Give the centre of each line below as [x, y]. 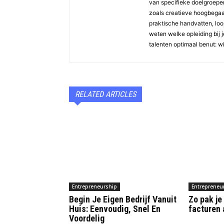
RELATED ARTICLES [105, 94]
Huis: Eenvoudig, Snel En [115, 209]
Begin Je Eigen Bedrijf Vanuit [123, 199]
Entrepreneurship [94, 187]
